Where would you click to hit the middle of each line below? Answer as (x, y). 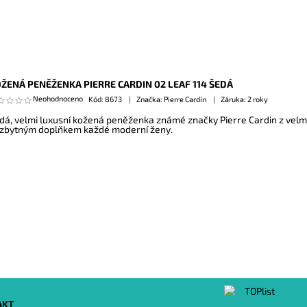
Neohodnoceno (58, 98)
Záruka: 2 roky (244, 99)
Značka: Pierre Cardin (172, 99)
